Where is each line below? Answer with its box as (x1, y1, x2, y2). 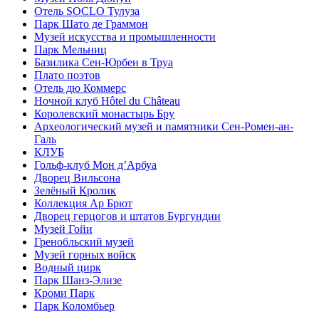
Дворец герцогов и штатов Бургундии (34, 210, 221, 223)
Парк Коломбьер (34, 300, 115, 313)
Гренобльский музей (34, 236, 134, 249)
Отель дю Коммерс (34, 82, 126, 95)
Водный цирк (34, 261, 101, 274)
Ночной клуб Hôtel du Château (34, 95, 180, 108)
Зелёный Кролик (34, 184, 116, 197)
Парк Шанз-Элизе (34, 274, 122, 287)
